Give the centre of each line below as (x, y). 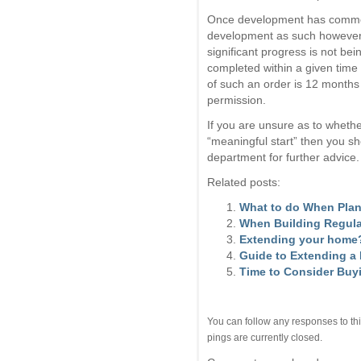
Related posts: (244, 182)
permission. (237, 100)
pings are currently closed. (265, 337)
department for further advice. (283, 157)
